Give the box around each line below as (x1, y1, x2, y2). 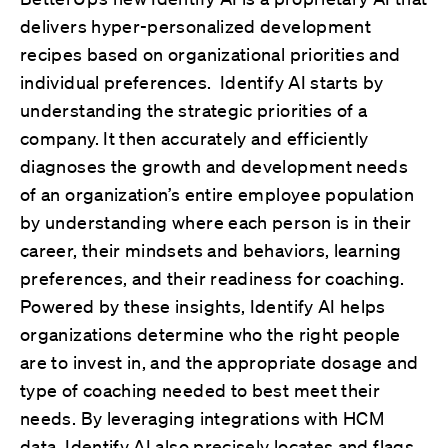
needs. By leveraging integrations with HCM (20, 406, 385, 429)
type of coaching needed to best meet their (20, 378, 381, 401)
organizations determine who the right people (20, 322, 401, 345)
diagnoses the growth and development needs (20, 154, 409, 177)
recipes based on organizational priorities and (20, 42, 401, 65)
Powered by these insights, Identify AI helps (20, 294, 386, 317)
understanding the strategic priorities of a (20, 98, 368, 121)
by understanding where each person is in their (20, 210, 412, 233)
